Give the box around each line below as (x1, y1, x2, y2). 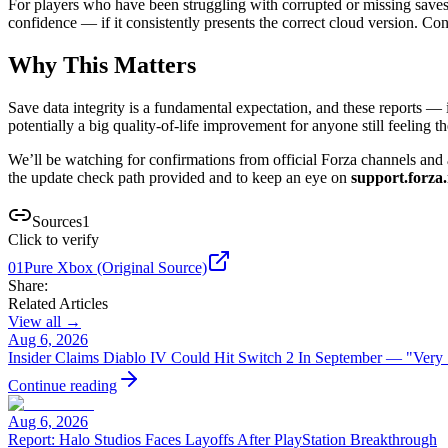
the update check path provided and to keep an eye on (8, 168, 351, 186)
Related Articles (8, 294, 108, 312)
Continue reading (8, 376, 117, 394)
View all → (8, 312, 81, 330)
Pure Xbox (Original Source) (24, 258, 207, 276)
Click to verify (8, 230, 99, 248)
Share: (8, 276, 48, 294)
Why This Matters (8, 51, 196, 78)
